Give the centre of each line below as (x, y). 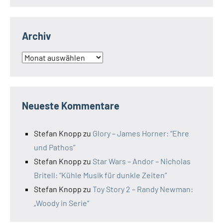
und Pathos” (55, 147)
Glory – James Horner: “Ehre (141, 133)
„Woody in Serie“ (61, 203)
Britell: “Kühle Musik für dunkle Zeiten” (100, 175)
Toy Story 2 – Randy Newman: (143, 189)
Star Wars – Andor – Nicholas (142, 161)
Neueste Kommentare (71, 106)
